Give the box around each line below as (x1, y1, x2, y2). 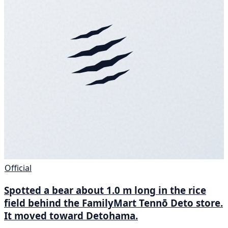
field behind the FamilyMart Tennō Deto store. (4, 196, 223, 209)
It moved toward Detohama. (4, 209, 138, 222)
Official (5, 162, 32, 174)
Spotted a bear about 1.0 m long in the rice (4, 183, 206, 196)
